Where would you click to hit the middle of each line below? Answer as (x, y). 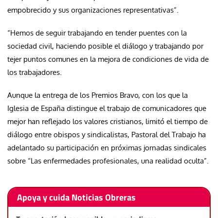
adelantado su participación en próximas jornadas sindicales (107, 148)
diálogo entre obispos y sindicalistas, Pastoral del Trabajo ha (107, 135)
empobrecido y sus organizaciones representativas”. (93, 10)
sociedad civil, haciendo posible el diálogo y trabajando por (105, 46)
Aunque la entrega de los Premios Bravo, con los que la (98, 95)
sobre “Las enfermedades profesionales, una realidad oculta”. (108, 161)
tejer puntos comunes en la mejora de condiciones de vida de (108, 59)
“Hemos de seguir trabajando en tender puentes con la (97, 33)
